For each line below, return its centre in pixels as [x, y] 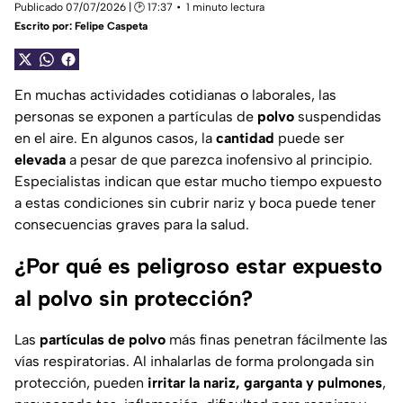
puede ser [309, 139]
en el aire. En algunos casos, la [115, 139]
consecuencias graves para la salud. [132, 225]
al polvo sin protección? [134, 299]
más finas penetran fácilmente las [277, 340]
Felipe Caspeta [111, 27]
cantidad [245, 139]
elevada [40, 160]
